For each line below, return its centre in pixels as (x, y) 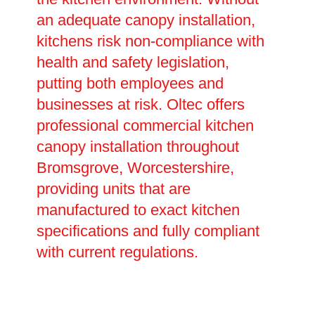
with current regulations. (117, 252)
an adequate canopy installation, (146, 20)
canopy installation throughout (137, 147)
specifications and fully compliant (148, 231)
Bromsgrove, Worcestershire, (135, 168)
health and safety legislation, (133, 63)
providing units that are (113, 189)
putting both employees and (130, 84)
